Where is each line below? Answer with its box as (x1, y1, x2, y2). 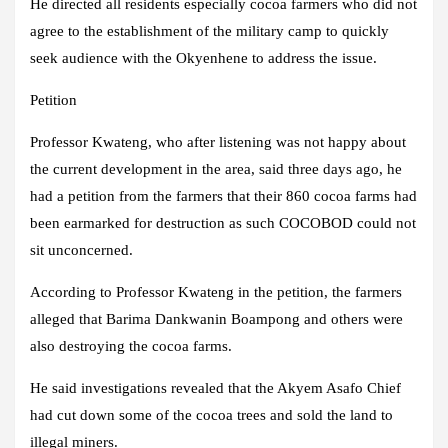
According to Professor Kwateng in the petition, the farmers (30, 284, 402, 301)
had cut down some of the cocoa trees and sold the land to (30, 407, 393, 424)
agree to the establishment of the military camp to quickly (30, 23, 389, 40)
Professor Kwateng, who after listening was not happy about (30, 134, 406, 151)
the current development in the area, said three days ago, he (30, 161, 402, 178)
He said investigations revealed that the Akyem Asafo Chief (30, 380, 401, 397)
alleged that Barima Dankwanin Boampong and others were (30, 311, 403, 328)
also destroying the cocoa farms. (30, 338, 232, 355)
